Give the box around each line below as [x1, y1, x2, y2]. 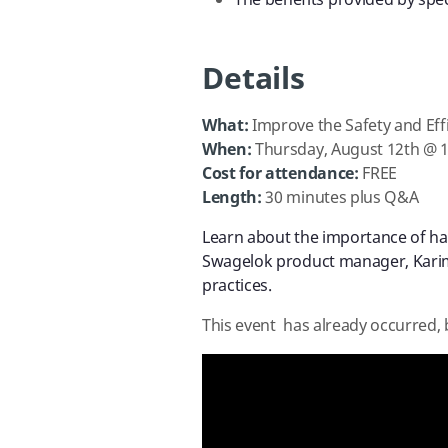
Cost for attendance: [202, 162, 359, 186]
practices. [202, 274, 272, 298]
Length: [202, 186, 262, 210]
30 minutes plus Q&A [261, 186, 419, 210]
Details [202, 57, 305, 101]
